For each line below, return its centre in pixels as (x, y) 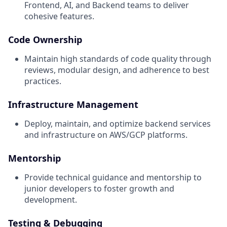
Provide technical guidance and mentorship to (113, 178)
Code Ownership (45, 40)
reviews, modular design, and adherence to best (117, 70)
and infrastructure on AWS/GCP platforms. (106, 135)
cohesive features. (59, 16)
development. (51, 200)
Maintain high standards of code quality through (118, 59)
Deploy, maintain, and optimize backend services (118, 124)
